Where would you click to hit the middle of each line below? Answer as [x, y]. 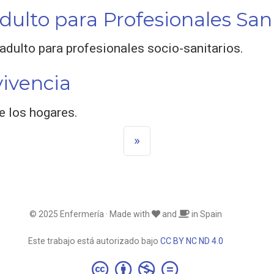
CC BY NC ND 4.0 [192, 241]
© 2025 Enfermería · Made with [91, 214]
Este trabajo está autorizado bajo [94, 241]
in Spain [206, 214]
